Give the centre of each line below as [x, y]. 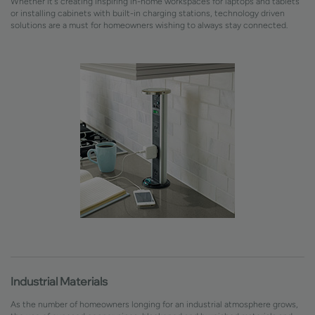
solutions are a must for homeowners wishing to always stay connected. [149, 25]
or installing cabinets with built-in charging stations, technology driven [148, 13]
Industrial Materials [59, 281]
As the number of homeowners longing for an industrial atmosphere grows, [154, 304]
